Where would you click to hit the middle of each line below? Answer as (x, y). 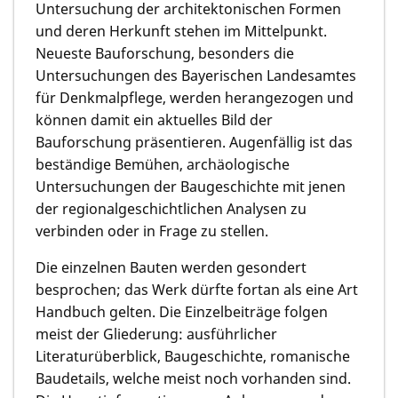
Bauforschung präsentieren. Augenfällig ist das (194, 142)
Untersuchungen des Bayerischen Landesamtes (196, 75)
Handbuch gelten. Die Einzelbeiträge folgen (182, 311)
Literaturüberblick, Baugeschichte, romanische (193, 356)
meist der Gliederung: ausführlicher (156, 334)
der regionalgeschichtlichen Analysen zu (171, 208)
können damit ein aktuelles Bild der (154, 119)
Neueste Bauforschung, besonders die (165, 53)
